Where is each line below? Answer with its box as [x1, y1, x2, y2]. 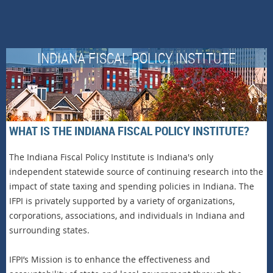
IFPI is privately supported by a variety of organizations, [9, 194, 235, 207]
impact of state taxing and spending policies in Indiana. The [9, 180, 254, 192]
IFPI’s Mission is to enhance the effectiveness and [9, 253, 210, 265]
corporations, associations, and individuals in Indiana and [9, 209, 245, 221]
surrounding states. [9, 224, 92, 236]
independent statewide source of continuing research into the [9, 165, 263, 177]
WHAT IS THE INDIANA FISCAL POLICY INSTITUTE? [9, 122, 249, 139]
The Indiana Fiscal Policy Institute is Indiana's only [9, 151, 213, 163]
